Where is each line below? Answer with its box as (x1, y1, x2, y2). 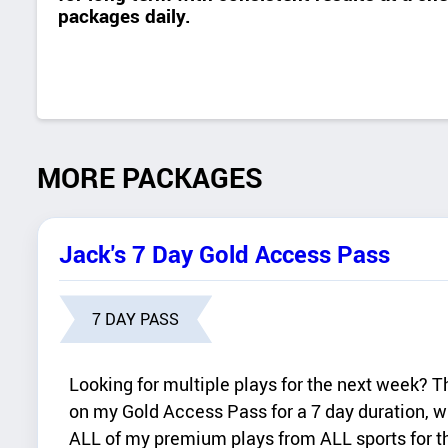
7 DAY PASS (92, 308, 180, 331)
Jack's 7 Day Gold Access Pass (59, 236, 391, 270)
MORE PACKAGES (36, 159, 263, 197)
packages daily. (58, 3, 192, 29)
